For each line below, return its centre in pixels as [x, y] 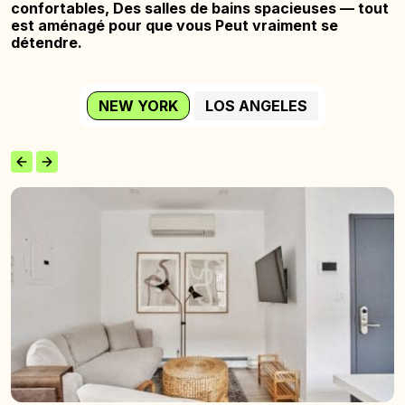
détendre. [47, 42]
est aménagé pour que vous [111, 25]
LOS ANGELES [256, 105]
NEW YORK [138, 105]
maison [35, 212]
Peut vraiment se [275, 25]
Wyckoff [40, 229]
